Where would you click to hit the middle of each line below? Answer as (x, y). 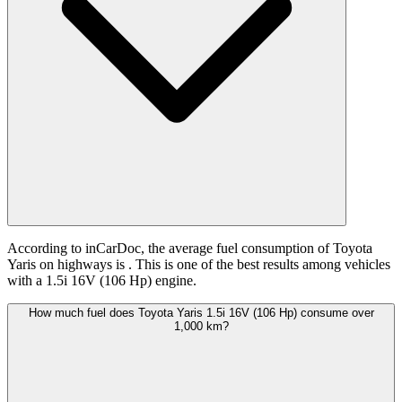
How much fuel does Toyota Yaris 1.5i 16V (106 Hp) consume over (201, 313)
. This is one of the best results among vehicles (259, 265)
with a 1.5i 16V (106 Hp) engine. (102, 281)
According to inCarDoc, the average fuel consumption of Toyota (190, 249)
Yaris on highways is (68, 265)
